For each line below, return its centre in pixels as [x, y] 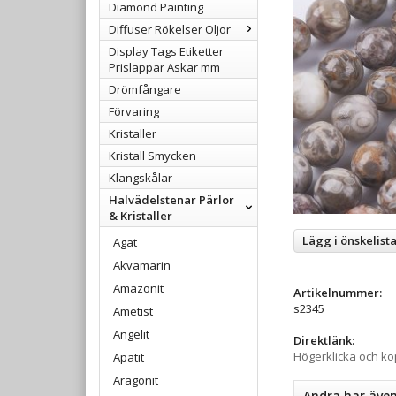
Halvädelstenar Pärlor [171, 199]
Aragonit [136, 380]
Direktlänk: [324, 340]
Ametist [133, 311]
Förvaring [134, 111]
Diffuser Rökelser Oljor [170, 29]
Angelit [131, 334]
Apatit [129, 357]
